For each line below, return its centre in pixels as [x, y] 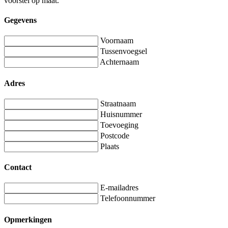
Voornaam [117, 41]
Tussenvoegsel [124, 51]
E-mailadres [119, 188]
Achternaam [119, 62]
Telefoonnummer [128, 198]
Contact [18, 167]
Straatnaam [118, 103]
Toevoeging [119, 125]
